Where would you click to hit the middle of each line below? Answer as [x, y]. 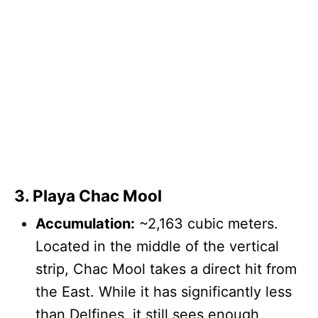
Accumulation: [85, 223]
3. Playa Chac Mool [88, 195]
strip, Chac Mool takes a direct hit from [166, 269]
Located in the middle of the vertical [157, 246]
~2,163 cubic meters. [207, 223]
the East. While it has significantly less [164, 291]
